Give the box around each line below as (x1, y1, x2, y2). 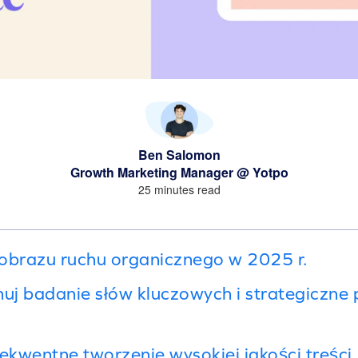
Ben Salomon (137, 145, 221, 164)
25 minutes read (137, 181, 221, 197)
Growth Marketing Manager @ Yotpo (70, 162, 288, 181)
